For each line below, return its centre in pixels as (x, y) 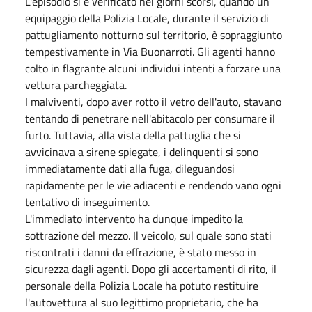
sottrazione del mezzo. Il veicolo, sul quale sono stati (148, 235)
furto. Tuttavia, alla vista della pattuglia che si (133, 135)
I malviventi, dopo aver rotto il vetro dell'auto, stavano (153, 102)
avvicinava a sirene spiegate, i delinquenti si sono (142, 152)
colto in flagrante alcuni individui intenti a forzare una (153, 68)
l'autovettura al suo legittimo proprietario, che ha (142, 302)
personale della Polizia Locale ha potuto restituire (142, 286)
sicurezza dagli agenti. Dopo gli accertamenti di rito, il (151, 269)
